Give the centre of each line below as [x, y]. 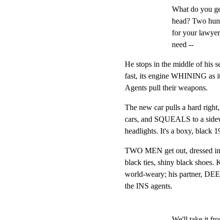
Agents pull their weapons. [166, 88]
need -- [183, 45]
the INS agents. [149, 186]
